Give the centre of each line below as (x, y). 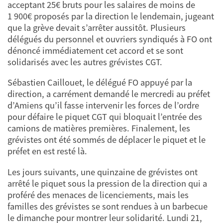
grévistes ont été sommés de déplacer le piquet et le (107, 140)
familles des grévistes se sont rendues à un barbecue (108, 206)
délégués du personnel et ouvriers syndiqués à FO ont (110, 39)
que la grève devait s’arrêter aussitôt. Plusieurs (97, 27)
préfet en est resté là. (47, 151)
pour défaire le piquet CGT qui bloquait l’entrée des (105, 117)
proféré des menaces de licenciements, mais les (98, 195)
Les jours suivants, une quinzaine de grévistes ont (103, 172)
